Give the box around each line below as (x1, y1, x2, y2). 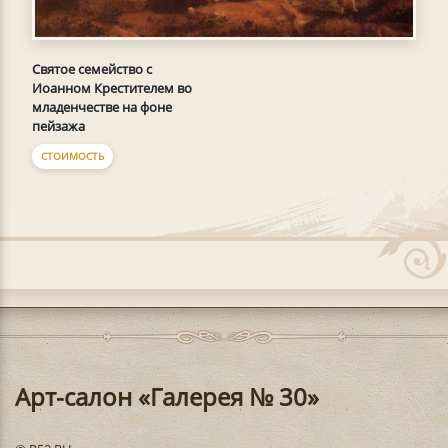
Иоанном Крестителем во (32, 79, 192, 98)
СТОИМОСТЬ (41, 149, 104, 164)
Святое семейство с (32, 60, 152, 79)
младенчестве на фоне (32, 98, 172, 117)
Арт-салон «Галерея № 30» (15, 380, 319, 414)
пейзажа (32, 117, 85, 136)
